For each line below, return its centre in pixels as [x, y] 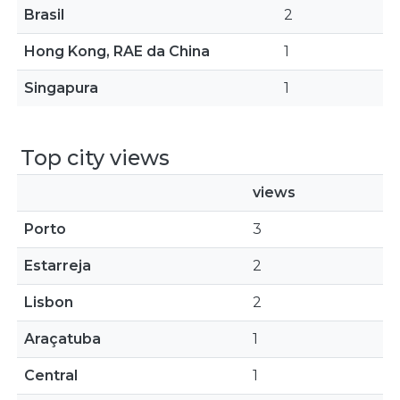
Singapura [61, 88]
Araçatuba [62, 339]
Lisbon [49, 302]
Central [51, 375]
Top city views [95, 158]
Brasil [44, 15]
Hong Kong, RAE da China [117, 51]
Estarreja [58, 266]
